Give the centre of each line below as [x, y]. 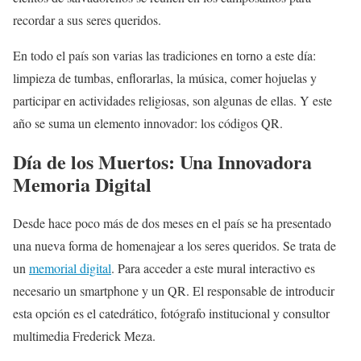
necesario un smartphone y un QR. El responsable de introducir [174, 291]
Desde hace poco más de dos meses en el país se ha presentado [172, 223]
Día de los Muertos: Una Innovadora [162, 162]
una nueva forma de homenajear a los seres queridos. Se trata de [174, 246]
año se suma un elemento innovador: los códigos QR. [148, 123]
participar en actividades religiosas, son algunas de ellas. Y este [172, 101]
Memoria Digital [82, 185]
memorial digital [70, 268]
